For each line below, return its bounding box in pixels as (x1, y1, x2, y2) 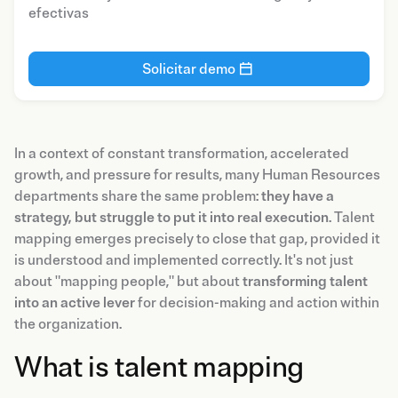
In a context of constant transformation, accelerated (14, 144, 349, 163)
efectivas (28, 4, 89, 23)
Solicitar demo (141, 60, 235, 78)
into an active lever (14, 293, 135, 312)
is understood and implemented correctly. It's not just (14, 251, 354, 269)
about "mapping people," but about (14, 272, 243, 291)
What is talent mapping (14, 349, 304, 386)
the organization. (14, 314, 122, 333)
